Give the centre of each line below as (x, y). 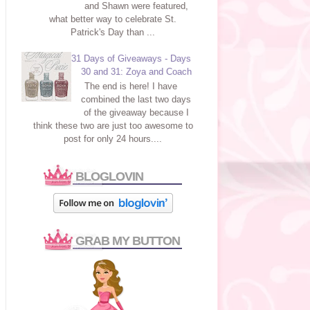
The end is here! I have (131, 86)
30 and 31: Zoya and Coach (136, 71)
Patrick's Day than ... (113, 33)
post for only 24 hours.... (113, 139)
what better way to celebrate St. (113, 19)
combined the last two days (136, 100)
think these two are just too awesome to (113, 126)
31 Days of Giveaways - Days (131, 58)
